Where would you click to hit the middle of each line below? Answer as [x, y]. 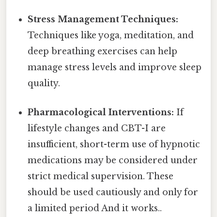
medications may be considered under [113, 160]
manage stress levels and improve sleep [115, 68]
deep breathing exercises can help [103, 52]
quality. [44, 84]
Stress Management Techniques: [103, 20]
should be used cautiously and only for [113, 192]
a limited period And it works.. [95, 208]
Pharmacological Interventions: [101, 112]
